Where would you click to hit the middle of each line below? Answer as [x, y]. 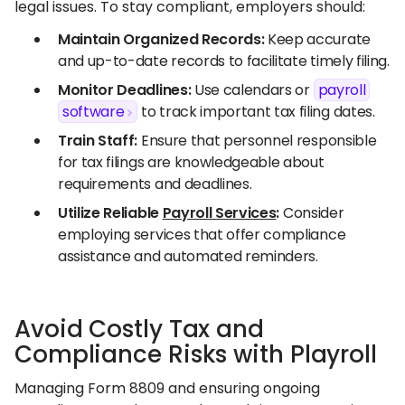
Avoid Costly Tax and [139, 329]
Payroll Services [219, 213]
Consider [312, 213]
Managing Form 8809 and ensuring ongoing [167, 388]
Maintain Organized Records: [161, 39]
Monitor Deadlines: [125, 90]
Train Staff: [98, 141]
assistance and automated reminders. [188, 256]
